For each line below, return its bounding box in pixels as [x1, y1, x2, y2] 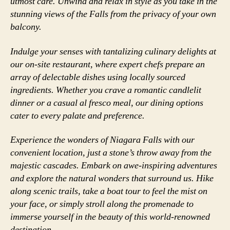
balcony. [10, 21, 42, 33]
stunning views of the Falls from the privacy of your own [10, 8, 216, 20]
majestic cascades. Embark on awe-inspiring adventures [10, 160, 217, 171]
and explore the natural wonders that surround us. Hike [10, 172, 214, 184]
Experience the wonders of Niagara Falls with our [10, 134, 195, 146]
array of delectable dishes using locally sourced [10, 71, 185, 83]
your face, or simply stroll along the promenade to [10, 198, 194, 210]
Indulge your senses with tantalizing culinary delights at [10, 45, 216, 57]
